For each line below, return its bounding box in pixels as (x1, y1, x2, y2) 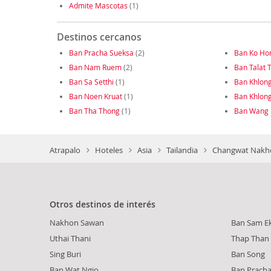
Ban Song (231, 248, 265, 260)
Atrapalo (50, 144, 80, 155)
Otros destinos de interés (50, 198, 155, 210)
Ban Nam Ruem (68, 62, 122, 73)
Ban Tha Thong (68, 106, 120, 116)
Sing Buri (50, 248, 81, 260)
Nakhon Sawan (50, 217, 104, 228)
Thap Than (231, 232, 269, 244)
